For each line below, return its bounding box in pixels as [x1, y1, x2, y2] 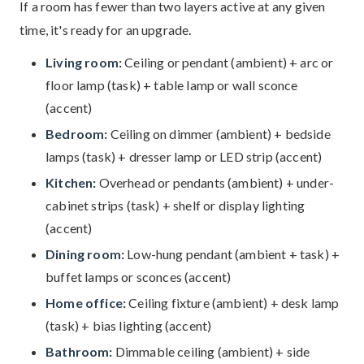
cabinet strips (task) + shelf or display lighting [45, 197, 305, 213]
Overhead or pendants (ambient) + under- [96, 175, 335, 190]
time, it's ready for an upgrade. [19, 22, 192, 37]
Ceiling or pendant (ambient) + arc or [122, 54, 334, 70]
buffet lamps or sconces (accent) [45, 269, 232, 284]
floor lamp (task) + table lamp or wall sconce [45, 77, 298, 93]
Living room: [45, 54, 123, 70]
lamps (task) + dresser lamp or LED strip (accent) [45, 149, 323, 164]
